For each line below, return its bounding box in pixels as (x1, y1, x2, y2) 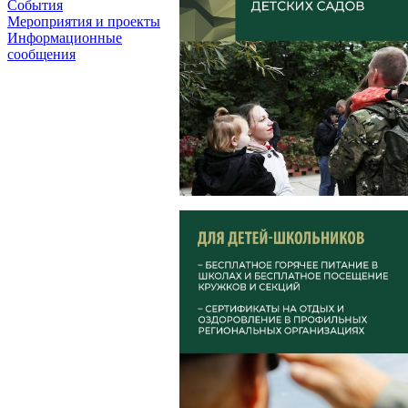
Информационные (7, 30, 122, 46)
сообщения (7, 46, 76, 62)
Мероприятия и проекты (7, 14, 160, 29)
